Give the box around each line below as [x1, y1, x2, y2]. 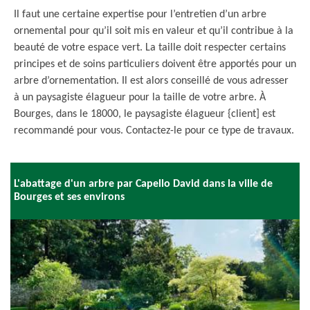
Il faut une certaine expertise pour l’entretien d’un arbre [14, 9, 266, 20]
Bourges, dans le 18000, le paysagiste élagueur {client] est [14, 109, 275, 120]
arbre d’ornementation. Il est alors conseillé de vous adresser [14, 75, 289, 86]
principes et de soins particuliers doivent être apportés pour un [14, 59, 296, 70]
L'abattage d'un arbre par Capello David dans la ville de [14, 179, 273, 190]
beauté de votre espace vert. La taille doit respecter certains [14, 42, 286, 53]
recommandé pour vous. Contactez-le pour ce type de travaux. [14, 125, 294, 136]
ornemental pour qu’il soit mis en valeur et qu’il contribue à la [14, 26, 293, 37]
